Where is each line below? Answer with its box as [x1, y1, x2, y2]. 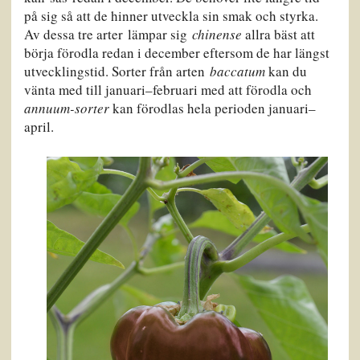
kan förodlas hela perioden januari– [108, 99, 316, 118]
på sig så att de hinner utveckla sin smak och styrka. [23, 6, 318, 26]
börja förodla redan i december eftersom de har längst [23, 43, 329, 63]
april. [23, 117, 54, 137]
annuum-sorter [23, 99, 109, 118]
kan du [264, 62, 307, 81]
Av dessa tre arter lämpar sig [23, 25, 187, 44]
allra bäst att [241, 25, 315, 44]
